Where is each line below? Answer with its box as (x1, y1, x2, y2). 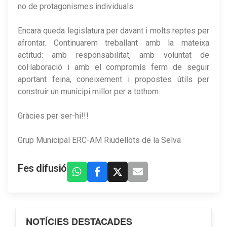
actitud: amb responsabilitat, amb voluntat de (18, 50, 209, 60)
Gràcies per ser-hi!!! (18, 110, 89, 121)
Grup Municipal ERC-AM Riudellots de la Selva (18, 135, 181, 145)
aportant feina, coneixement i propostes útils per (18, 74, 209, 84)
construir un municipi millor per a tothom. (18, 86, 160, 96)
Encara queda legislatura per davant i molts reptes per (18, 25, 209, 35)
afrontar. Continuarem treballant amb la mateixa (18, 37, 209, 48)
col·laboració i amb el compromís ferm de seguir (18, 62, 209, 72)
